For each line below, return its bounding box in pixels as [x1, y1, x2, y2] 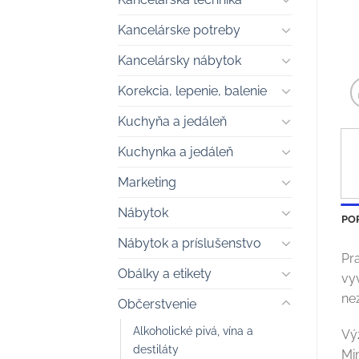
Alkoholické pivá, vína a [133, 323, 253, 337]
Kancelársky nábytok [118, 52, 241, 68]
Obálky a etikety [118, 265, 212, 281]
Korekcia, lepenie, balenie [118, 83, 267, 99]
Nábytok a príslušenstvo [118, 235, 261, 251]
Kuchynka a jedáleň [118, 143, 233, 159]
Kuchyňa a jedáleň [118, 113, 227, 129]
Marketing [118, 174, 176, 190]
